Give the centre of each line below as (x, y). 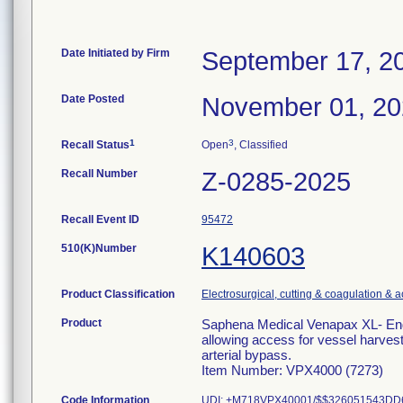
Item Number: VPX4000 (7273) (292, 370)
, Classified (261, 145)
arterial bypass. (246, 355)
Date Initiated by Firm (116, 53)
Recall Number (99, 174)
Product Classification (118, 294)
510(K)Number (99, 248)
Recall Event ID (100, 219)
